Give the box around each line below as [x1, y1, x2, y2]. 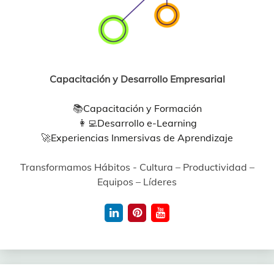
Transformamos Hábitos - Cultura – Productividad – [20, 160, 254, 173]
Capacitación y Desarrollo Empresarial [49, 72, 225, 85]
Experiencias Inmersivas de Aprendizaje [51, 131, 233, 144]
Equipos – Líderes [97, 175, 177, 188]
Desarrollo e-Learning [97, 116, 197, 129]
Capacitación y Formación [83, 102, 202, 114]
